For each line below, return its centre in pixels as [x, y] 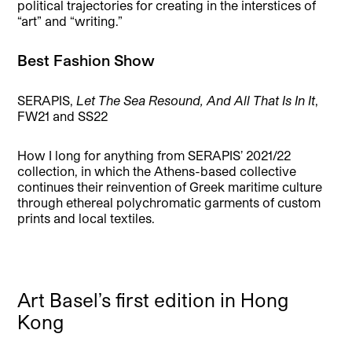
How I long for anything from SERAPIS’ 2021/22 [154, 156]
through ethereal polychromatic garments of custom [169, 203]
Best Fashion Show [88, 60]
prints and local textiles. [86, 218]
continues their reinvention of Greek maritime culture [170, 187]
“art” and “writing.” [70, 21]
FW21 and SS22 [63, 116]
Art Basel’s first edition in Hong [153, 300]
